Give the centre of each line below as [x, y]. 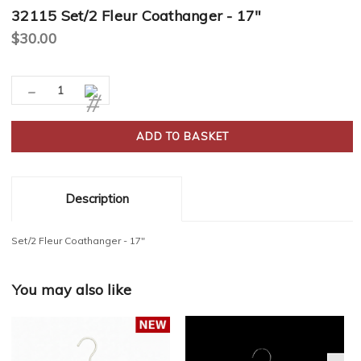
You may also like [72, 289]
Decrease [49, 90]
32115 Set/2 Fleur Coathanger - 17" [137, 16]
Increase [106, 90]
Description [97, 199]
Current [28, 79]
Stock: [28, 95]
